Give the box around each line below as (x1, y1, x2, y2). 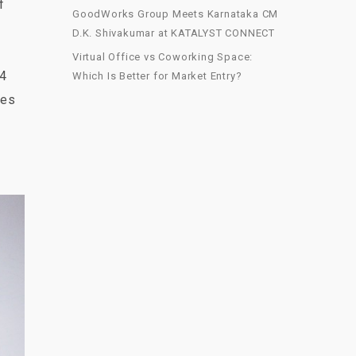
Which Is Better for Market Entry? (72, 69, 242, 82)
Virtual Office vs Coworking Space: (72, 50, 253, 63)
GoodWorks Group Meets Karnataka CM (72, 7, 279, 20)
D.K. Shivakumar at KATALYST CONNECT (72, 26, 276, 39)
